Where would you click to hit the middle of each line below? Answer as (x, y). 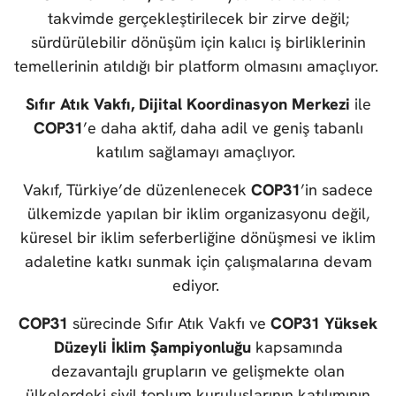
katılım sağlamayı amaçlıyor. (198, 152)
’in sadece (337, 190)
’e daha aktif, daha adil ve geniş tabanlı (223, 128)
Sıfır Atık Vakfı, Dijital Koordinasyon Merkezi (187, 104)
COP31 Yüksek (324, 324)
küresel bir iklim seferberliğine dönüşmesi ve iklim (198, 238)
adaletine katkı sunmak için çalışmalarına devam (198, 262)
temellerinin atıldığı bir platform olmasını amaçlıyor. (198, 66)
